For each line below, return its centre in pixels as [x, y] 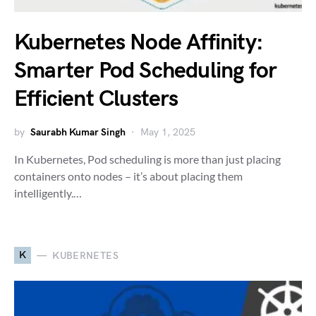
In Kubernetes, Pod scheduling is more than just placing [147, 159]
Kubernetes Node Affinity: [139, 43]
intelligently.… [48, 193]
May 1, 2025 [168, 132]
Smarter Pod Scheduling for [146, 71]
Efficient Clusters [96, 99]
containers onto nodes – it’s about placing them [128, 176]
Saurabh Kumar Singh [78, 132]
